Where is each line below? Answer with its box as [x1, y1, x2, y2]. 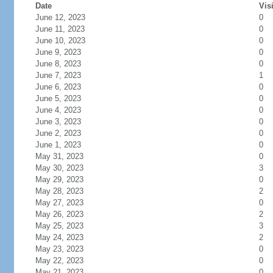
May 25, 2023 [35, 221, 83, 230]
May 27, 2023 [35, 198, 83, 207]
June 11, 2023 [35, 24, 85, 34]
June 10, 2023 [35, 36, 85, 45]
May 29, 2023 [35, 175, 83, 184]
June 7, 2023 [35, 71, 81, 80]
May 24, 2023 [35, 233, 83, 242]
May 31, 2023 [35, 152, 83, 161]
